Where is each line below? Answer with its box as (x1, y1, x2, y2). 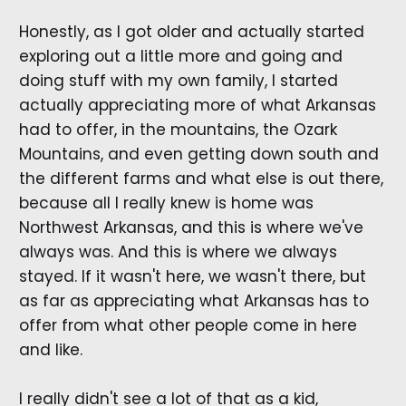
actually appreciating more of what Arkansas (18, 94, 376, 117)
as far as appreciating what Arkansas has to (18, 290, 369, 313)
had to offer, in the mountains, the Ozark (18, 119, 337, 141)
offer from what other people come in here (18, 314, 357, 337)
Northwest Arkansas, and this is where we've (18, 217, 363, 239)
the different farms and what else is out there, (18, 168, 383, 190)
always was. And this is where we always (18, 241, 337, 264)
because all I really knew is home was (18, 192, 314, 215)
